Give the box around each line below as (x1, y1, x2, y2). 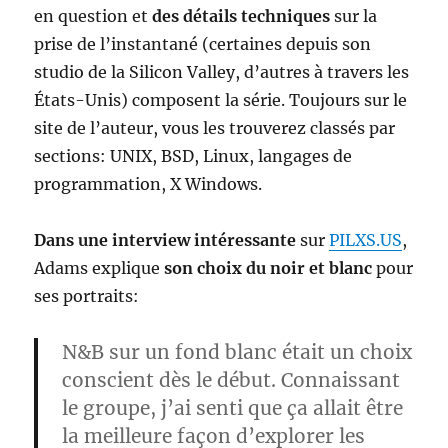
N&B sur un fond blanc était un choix (62, 340, 413, 364)
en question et (34, 6, 153, 26)
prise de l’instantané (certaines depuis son (34, 34, 372, 54)
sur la (330, 6, 378, 26)
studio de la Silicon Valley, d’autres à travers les (34, 62, 410, 82)
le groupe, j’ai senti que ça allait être (62, 396, 404, 420)
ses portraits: (34, 286, 140, 306)
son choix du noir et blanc (164, 258, 373, 278)
